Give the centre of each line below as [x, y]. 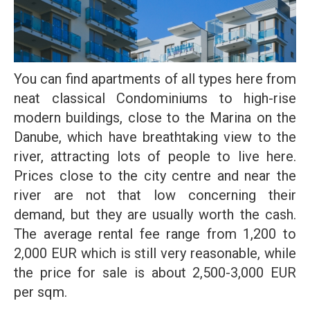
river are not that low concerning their [155, 195]
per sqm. [40, 292]
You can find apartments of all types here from [155, 79]
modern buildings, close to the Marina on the [155, 118]
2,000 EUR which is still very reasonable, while [155, 253]
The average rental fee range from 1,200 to [155, 234]
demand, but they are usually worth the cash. [155, 215]
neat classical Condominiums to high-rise [155, 98]
